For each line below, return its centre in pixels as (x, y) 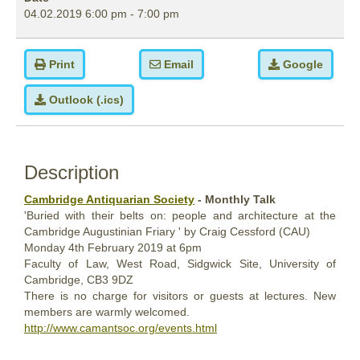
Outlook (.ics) (86, 100)
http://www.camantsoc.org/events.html (121, 328)
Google (303, 65)
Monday (45, 248)
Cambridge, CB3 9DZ (79, 280)
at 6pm (182, 248)
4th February (100, 248)
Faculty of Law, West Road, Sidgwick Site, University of (180, 264)
